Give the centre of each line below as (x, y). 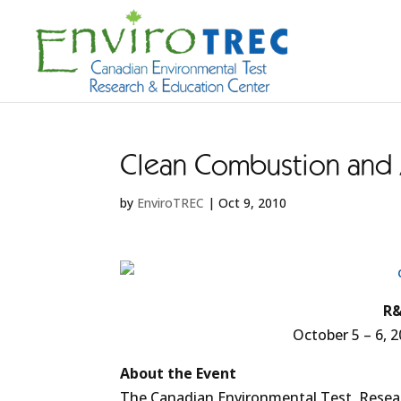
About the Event (179, 373)
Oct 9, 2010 (253, 203)
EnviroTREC (171, 203)
